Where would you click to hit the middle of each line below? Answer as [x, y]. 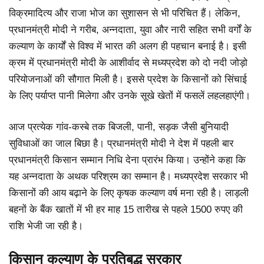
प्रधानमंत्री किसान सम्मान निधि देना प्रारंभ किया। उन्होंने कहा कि [127, 160]
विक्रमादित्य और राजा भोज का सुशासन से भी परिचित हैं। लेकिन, [125, 13]
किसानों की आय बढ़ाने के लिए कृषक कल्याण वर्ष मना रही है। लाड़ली [129, 193]
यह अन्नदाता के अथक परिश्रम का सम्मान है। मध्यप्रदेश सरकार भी [128, 177]
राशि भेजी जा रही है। [46, 226]
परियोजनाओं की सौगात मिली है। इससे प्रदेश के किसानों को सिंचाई [128, 79]
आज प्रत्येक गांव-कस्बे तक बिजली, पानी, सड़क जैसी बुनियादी [119, 127]
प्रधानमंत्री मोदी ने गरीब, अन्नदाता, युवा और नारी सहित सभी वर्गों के [130, 29]
